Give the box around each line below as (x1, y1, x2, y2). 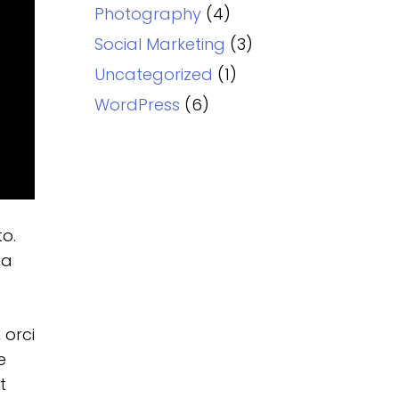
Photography (94, 3, 202, 26)
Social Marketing (94, 33, 226, 56)
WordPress (94, 94, 181, 117)
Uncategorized (94, 63, 214, 86)
